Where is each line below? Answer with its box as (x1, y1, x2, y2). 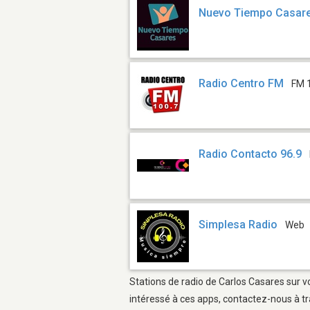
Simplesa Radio (199, 218, 278, 232)
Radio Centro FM (199, 77, 284, 91)
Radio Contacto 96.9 (199, 147, 302, 161)
